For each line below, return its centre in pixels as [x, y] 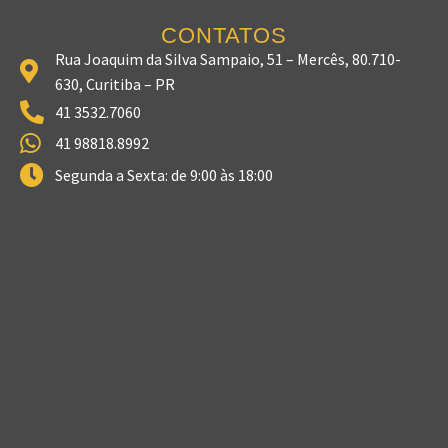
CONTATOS [224, 35]
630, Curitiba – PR [115, 83]
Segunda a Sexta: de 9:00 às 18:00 [164, 174]
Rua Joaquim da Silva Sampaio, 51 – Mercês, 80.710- [228, 58]
